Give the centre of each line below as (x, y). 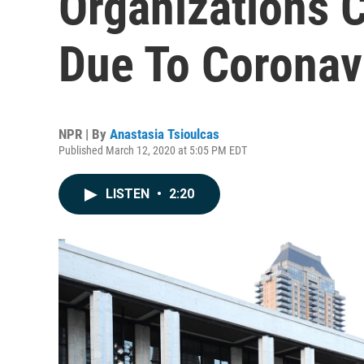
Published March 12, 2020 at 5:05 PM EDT (153, 150)
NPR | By (84, 134)
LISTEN (129, 194)
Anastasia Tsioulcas (165, 134)
